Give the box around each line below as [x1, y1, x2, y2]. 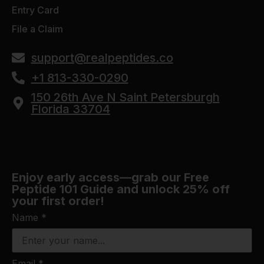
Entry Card [12, 4, 59, 16]
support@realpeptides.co [31, 50, 173, 65]
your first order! [12, 193, 104, 208]
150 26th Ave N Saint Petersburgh [31, 90, 220, 104]
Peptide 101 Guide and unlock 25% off [12, 181, 230, 196]
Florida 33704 [31, 101, 110, 116]
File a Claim [12, 22, 63, 35]
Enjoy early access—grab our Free [12, 170, 209, 184]
